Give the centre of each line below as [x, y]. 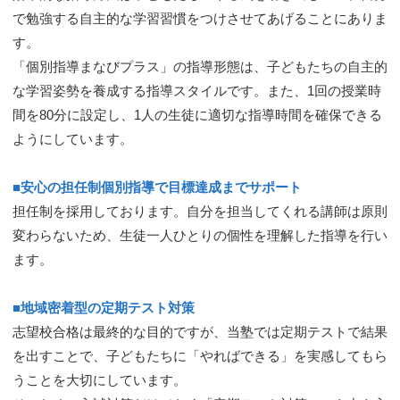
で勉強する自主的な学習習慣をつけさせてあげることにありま [200, 18]
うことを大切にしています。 [100, 380]
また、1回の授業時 [324, 91]
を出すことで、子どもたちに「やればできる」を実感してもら [200, 356]
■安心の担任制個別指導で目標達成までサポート [157, 187]
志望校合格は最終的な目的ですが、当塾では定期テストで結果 [200, 332]
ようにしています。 [73, 139]
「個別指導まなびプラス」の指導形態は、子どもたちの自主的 [200, 67]
